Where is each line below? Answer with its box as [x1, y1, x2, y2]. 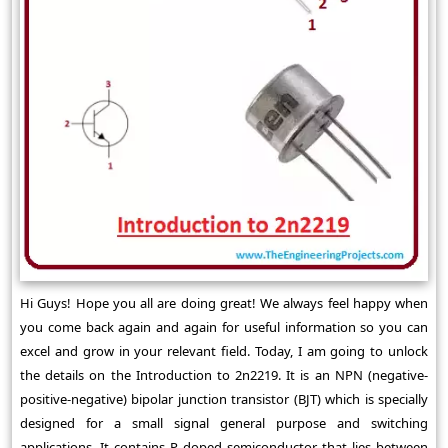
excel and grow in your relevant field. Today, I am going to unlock [20, 341, 428, 360]
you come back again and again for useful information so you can [20, 317, 428, 336]
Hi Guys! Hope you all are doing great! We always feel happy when [20, 293, 428, 312]
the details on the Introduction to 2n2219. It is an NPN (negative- [20, 365, 428, 384]
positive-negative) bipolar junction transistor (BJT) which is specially [20, 389, 428, 408]
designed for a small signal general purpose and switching [20, 413, 428, 432]
